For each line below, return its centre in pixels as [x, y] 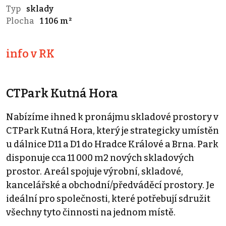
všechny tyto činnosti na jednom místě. [91, 212]
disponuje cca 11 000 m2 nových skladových [100, 158]
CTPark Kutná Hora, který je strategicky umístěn [112, 130]
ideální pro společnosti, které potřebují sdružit [108, 199]
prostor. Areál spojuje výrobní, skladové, [95, 171]
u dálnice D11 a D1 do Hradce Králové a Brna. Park [112, 144]
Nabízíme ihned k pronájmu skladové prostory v [112, 117]
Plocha [21, 21]
